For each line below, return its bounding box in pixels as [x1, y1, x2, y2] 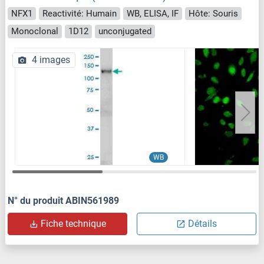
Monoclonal [11, 26, 58, 37]
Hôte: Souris [189, 8, 238, 19]
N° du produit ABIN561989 [8, 194, 119, 206]
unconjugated [98, 26, 151, 37]
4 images [32, 54, 70, 65]
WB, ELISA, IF [127, 8, 179, 19]
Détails [188, 217, 217, 229]
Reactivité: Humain [42, 8, 117, 19]
